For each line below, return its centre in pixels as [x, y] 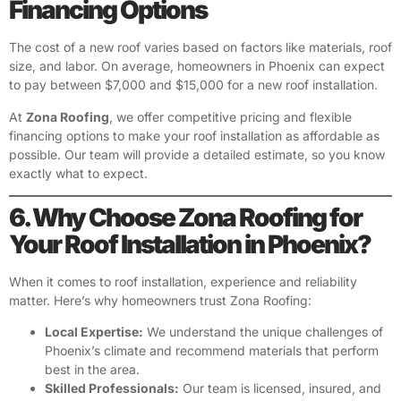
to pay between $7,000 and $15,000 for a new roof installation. [193, 85]
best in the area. [92, 370]
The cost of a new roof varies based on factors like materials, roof [200, 47]
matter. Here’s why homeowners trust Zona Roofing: [160, 301]
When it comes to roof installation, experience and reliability [183, 282]
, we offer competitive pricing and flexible [230, 116]
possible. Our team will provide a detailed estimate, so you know [197, 154]
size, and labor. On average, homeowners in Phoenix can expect [197, 66]
